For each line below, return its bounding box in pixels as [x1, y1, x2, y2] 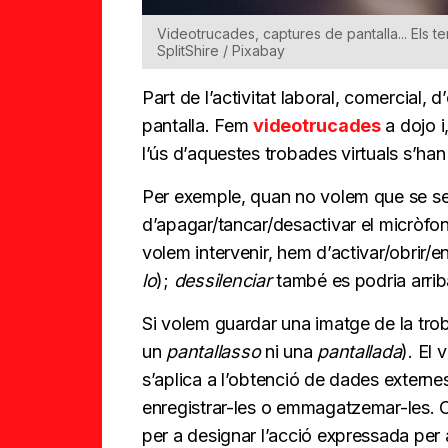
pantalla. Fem [142, 114, 254, 136]
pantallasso [166, 340, 261, 362]
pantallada [317, 340, 402, 362]
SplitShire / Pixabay [157, 41, 285, 59]
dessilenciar [173, 269, 272, 291]
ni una [260, 340, 318, 362]
